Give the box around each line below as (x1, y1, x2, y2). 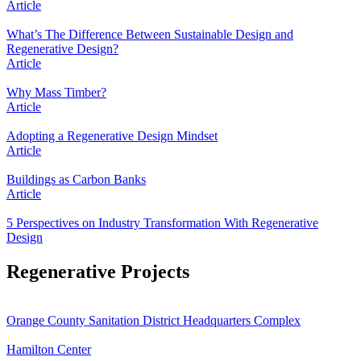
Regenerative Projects (6, 261, 189, 283)
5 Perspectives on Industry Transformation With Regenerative (6, 216, 318, 230)
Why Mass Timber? (6, 85, 106, 100)
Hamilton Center (6, 342, 91, 357)
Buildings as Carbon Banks (6, 172, 146, 187)
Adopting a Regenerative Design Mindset (6, 129, 218, 143)
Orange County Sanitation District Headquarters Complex (6, 313, 301, 328)
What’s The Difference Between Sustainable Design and (6, 27, 293, 42)
